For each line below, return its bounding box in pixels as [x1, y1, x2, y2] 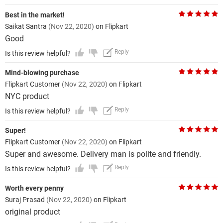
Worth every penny [5, 184, 64, 192]
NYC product [5, 92, 49, 101]
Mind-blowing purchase [5, 69, 79, 77]
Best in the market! [5, 11, 65, 19]
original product [5, 207, 60, 217]
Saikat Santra [5, 22, 48, 30]
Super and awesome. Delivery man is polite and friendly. [5, 149, 201, 159]
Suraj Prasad [5, 196, 46, 204]
